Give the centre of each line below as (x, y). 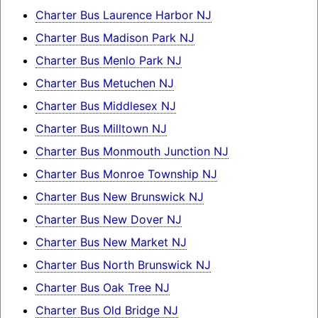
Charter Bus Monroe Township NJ (126, 174)
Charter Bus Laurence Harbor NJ (123, 15)
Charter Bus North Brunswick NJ (123, 265)
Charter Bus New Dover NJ (108, 220)
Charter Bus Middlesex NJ (105, 106)
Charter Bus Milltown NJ (101, 129)
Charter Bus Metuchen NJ (104, 83)
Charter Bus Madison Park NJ (115, 38)
